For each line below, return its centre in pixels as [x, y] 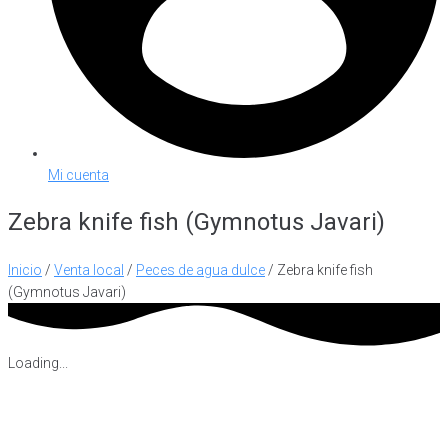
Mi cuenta [78, 174]
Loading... [38, 362]
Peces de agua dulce [200, 269]
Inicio [25, 269]
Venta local [89, 269]
